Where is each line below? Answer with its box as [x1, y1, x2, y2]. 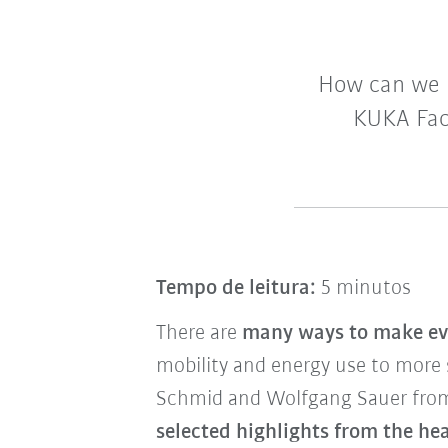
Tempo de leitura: [155, 277, 316, 300]
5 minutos [315, 277, 411, 300]
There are [155, 322, 242, 345]
